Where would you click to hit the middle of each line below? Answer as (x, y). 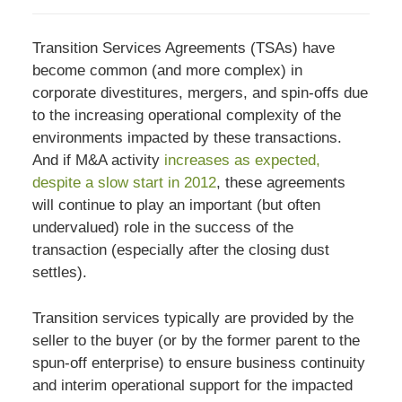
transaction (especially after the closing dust (180, 250)
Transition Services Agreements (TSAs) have (183, 48)
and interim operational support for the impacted (192, 385)
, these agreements (280, 183)
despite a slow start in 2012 (124, 183)
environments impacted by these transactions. (187, 138)
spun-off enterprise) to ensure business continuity (198, 363)
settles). (59, 273)
